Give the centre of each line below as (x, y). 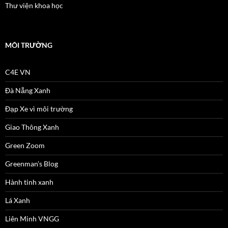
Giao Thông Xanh (32, 127)
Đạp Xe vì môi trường (39, 109)
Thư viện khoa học (34, 5)
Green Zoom (25, 145)
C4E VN (18, 72)
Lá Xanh (18, 200)
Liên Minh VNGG (32, 219)
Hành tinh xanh (29, 182)
